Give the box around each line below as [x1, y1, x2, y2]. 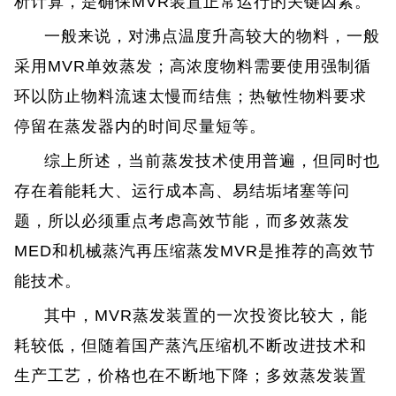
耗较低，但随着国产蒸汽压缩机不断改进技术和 [14, 336, 368, 354]
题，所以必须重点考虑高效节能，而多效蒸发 [14, 211, 351, 230]
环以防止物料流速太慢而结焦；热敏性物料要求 [14, 87, 368, 105]
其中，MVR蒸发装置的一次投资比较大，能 [44, 306, 369, 324]
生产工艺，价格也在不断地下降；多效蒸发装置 [14, 366, 368, 385]
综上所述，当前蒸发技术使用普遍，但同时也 [44, 151, 381, 170]
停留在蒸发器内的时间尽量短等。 [14, 117, 267, 135]
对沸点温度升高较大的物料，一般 [128, 27, 381, 45]
